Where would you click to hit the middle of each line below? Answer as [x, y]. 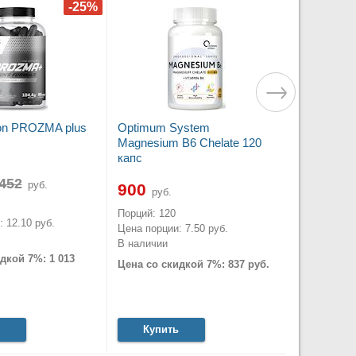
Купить [161, 330]
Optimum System [163, 128]
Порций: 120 [146, 214]
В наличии [142, 244]
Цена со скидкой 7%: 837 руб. [193, 264]
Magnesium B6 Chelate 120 [189, 143]
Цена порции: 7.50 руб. [172, 229]
